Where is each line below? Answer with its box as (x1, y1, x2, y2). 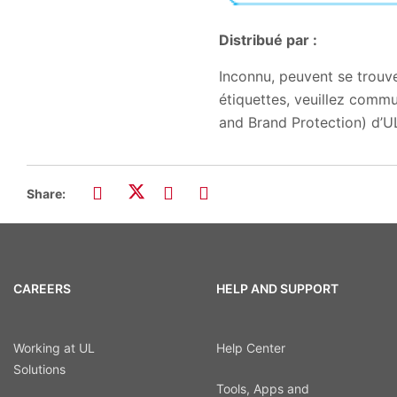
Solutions (13, 361, 66, 377)
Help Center (215, 339, 285, 355)
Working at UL (13, 339, 95, 355)
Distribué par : (219, 31, 317, 49)
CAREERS (13, 281, 71, 297)
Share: (27, 186, 66, 201)
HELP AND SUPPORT (215, 281, 339, 297)
